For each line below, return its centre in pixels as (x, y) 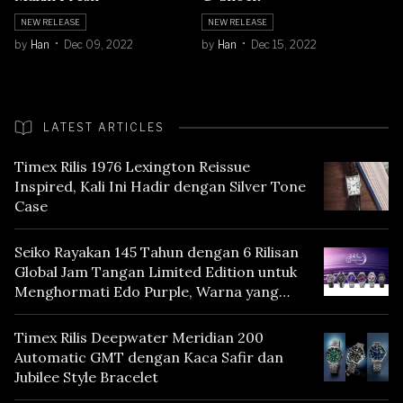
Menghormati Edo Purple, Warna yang (147, 291)
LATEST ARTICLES (104, 127)
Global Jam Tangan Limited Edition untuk (156, 271)
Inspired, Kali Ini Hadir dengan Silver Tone (160, 186)
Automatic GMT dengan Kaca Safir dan (149, 357)
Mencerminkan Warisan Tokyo (119, 311)
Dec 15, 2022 (284, 44)
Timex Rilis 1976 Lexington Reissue (132, 166)
